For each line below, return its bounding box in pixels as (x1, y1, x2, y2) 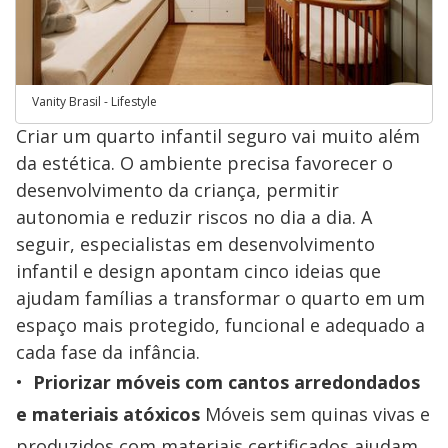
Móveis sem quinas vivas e (200, 401, 430, 426)
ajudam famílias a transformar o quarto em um (16, 285, 425, 310)
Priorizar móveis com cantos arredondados (33, 369, 420, 394)
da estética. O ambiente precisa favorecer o (16, 150, 393, 175)
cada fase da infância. (16, 339, 200, 364)
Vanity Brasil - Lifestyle (32, 92, 157, 110)
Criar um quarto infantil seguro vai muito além (16, 123, 420, 148)
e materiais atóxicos (16, 401, 200, 426)
